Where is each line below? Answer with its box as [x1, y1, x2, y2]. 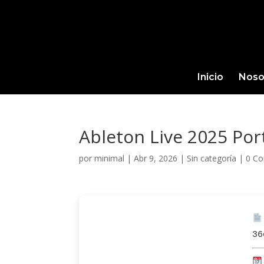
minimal [94, 153, 125, 164]
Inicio [197, 71, 223, 82]
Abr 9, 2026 [134, 153, 178, 164]
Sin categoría [187, 153, 237, 164]
